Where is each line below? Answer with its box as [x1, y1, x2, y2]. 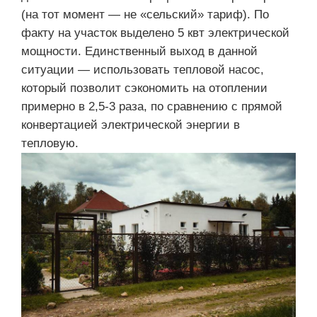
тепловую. [21, 136, 79, 150]
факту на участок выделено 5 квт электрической [21, 25, 289, 40]
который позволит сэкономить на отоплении [21, 81, 267, 95]
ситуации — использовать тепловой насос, [21, 62, 264, 76]
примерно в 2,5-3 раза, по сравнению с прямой [21, 99, 282, 113]
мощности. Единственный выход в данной [21, 44, 258, 58]
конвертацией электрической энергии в [21, 117, 240, 132]
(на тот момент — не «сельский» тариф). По [21, 7, 269, 21]
